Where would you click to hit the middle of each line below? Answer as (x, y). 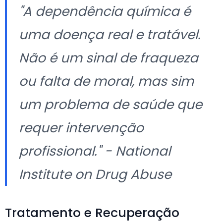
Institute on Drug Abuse (95, 174)
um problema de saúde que (111, 104)
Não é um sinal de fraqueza (109, 57)
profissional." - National (95, 151)
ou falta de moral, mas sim (106, 81)
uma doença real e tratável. (110, 34)
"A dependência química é (105, 11)
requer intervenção (81, 127)
